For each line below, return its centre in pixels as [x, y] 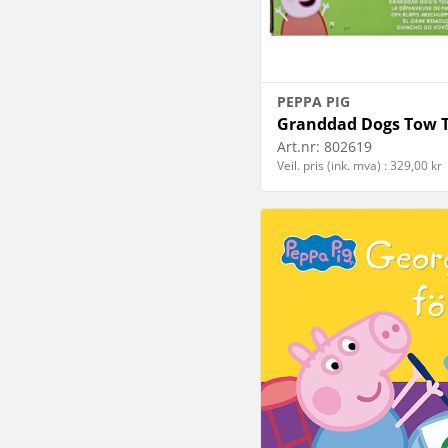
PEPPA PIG [313, 102]
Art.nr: [298, 147]
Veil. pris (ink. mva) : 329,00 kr [359, 166]
